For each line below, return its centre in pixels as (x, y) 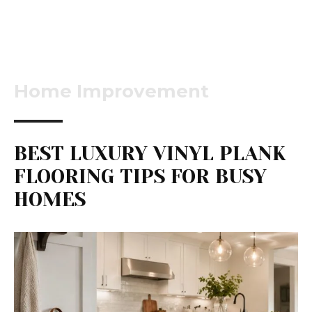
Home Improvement (111, 92)
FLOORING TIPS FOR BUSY (140, 177)
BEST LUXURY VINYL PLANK (150, 154)
